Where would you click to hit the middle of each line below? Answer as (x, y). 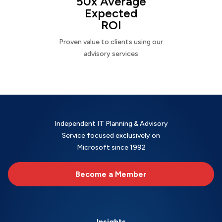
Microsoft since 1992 (111, 147)
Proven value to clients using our (111, 42)
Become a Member (111, 174)
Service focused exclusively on (111, 135)
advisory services (111, 54)
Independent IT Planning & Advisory (111, 123)
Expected (111, 13)
